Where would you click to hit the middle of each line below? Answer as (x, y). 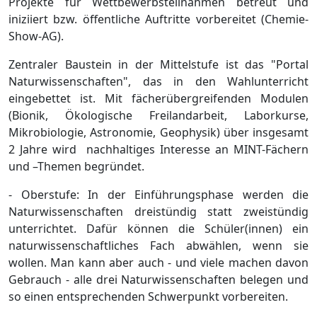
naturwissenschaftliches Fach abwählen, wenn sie (158, 246)
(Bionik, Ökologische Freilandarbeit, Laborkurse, (158, 116)
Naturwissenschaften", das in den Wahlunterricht (158, 82)
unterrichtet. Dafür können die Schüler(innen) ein (158, 229)
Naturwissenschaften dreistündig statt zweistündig (158, 212)
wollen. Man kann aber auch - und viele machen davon (158, 263)
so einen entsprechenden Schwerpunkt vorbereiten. (148, 297)
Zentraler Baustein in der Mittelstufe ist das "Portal (158, 65)
